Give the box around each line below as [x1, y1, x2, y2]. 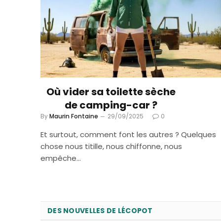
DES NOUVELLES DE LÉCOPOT [47, 206, 153, 216]
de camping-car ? [64, 98, 157, 112]
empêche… [40, 153, 81, 164]
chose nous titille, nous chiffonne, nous [40, 141, 182, 152]
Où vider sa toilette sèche [46, 85, 176, 99]
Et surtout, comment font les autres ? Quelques [40, 129, 216, 140]
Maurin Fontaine [49, 112, 98, 121]
